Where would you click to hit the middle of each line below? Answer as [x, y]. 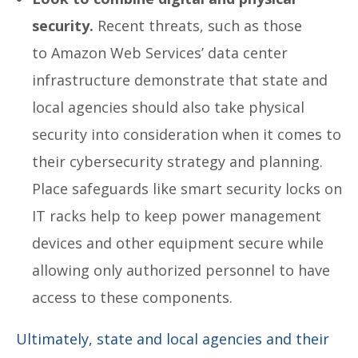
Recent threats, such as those [198, 25]
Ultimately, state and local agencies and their [173, 338]
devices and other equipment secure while [178, 243]
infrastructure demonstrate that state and [180, 80]
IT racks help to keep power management [177, 215]
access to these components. [132, 297]
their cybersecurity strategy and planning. [177, 161]
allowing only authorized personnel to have [181, 270]
